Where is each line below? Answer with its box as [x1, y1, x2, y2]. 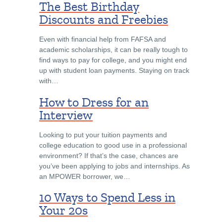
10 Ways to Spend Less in [39, 190, 175, 205]
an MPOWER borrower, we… [39, 172, 130, 180]
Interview [39, 108, 93, 122]
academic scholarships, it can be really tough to [39, 46, 188, 54]
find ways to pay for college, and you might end [39, 56, 187, 64]
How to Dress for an [39, 95, 149, 110]
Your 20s [39, 203, 88, 218]
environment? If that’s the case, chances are [39, 151, 178, 160]
